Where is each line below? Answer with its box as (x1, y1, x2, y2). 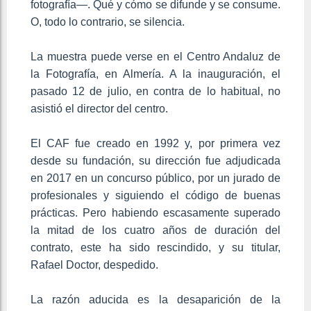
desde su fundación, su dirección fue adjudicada (31, 154, 280, 167)
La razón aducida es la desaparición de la (31, 293, 280, 305)
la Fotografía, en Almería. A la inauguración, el (31, 67, 280, 80)
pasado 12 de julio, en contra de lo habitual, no (31, 85, 280, 97)
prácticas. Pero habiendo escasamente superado (31, 206, 280, 219)
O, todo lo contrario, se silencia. (31, 15, 185, 28)
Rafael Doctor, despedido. (31, 258, 158, 271)
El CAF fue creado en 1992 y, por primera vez (31, 137, 280, 149)
